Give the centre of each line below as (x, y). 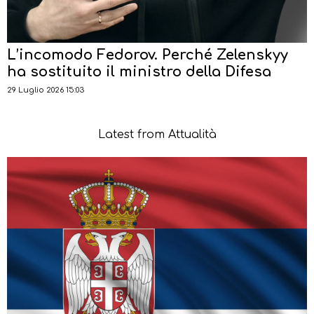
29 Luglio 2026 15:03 (46, 90)
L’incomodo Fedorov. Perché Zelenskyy (148, 55)
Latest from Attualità (157, 134)
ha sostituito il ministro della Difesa (139, 71)
